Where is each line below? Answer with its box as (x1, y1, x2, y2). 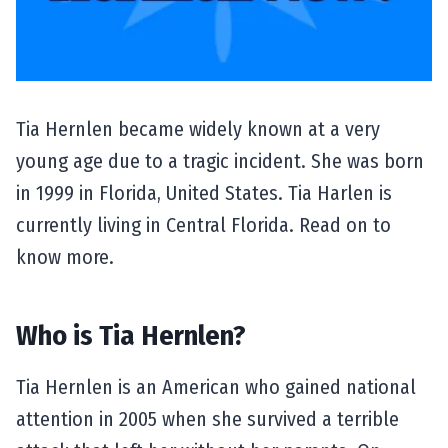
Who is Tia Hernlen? (16, 318, 246, 352)
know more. (16, 244, 114, 269)
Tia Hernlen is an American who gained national (16, 374, 416, 399)
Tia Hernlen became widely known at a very (16, 116, 380, 141)
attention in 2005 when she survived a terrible (16, 406, 399, 431)
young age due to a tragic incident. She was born (16, 148, 424, 173)
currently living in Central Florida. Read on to (16, 212, 391, 237)
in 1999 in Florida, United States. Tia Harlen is (16, 180, 392, 205)
